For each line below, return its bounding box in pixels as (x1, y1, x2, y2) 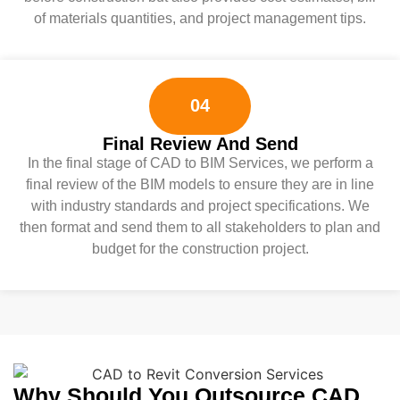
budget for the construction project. (91, 240, 309, 256)
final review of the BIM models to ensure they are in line (26, 176, 374, 192)
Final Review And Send (102, 133, 298, 154)
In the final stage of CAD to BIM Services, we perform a (27, 154, 373, 171)
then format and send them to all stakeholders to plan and (20, 219, 380, 235)
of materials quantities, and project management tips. (34, 10, 366, 26)
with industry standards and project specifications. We (30, 197, 370, 213)
